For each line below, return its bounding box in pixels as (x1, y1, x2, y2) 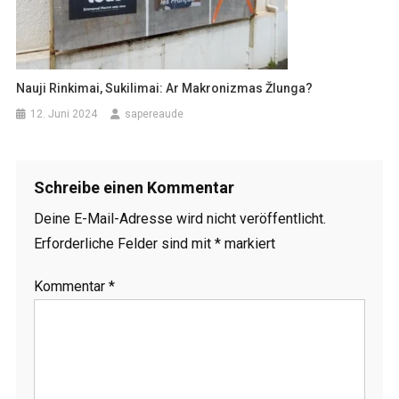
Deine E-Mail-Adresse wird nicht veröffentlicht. (33, 210, 326, 228)
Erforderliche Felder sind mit (33, 235, 215, 253)
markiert (220, 235, 275, 253)
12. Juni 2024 (30, 108, 98, 121)
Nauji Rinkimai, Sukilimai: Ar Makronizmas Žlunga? (16, 81, 313, 96)
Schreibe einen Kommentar (33, 178, 234, 198)
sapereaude (125, 108, 184, 121)
